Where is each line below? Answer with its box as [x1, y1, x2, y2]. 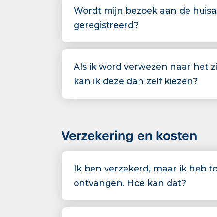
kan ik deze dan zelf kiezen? [74, 76, 198, 86]
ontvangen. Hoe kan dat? [74, 178, 186, 188]
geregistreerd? [74, 20, 139, 30]
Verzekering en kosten [62, 128, 197, 144]
